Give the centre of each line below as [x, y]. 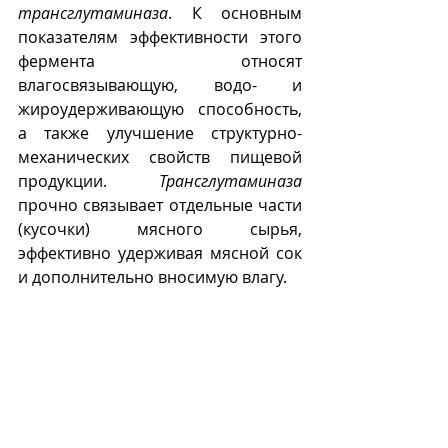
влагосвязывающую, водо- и [160, 84]
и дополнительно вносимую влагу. [152, 276]
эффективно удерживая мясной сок [160, 252]
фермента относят [160, 60]
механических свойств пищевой [160, 156]
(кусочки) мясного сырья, [160, 228]
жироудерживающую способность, [160, 108]
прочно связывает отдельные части [160, 204]
